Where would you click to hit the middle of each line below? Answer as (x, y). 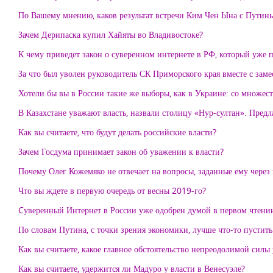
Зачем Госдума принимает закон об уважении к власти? (121, 151)
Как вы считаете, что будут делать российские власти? (117, 132)
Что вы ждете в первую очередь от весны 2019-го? (112, 190)
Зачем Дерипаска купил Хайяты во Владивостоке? (111, 34)
